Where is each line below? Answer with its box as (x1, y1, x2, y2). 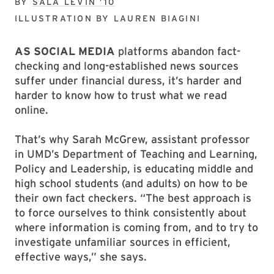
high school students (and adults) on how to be (15, 177, 248, 190)
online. (15, 103, 48, 116)
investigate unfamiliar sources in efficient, (15, 235, 231, 248)
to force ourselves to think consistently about (15, 206, 246, 219)
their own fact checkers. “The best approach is (15, 191, 251, 204)
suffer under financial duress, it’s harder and (15, 74, 242, 87)
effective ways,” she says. (15, 250, 147, 263)
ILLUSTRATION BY (15, 13, 110, 23)
